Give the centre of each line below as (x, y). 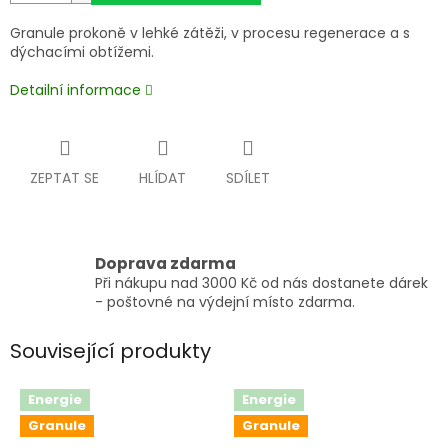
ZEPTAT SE (64, 178)
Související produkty (110, 351)
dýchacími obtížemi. (82, 52)
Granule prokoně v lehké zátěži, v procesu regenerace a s (210, 33)
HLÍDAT (162, 178)
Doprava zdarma (165, 264)
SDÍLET (248, 178)
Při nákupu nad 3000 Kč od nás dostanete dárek (261, 283)
